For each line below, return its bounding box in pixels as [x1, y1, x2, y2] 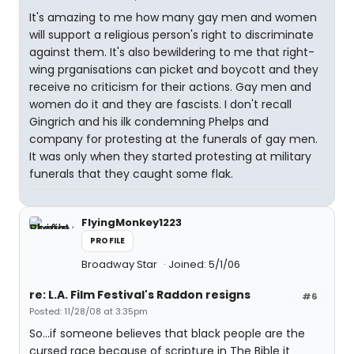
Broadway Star [81, 257, 160, 272]
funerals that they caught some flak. [29, 166, 233, 182]
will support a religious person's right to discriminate [29, 27, 314, 43]
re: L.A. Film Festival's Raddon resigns [29, 287, 250, 303]
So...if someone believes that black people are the [29, 326, 305, 341]
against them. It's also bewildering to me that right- [29, 44, 314, 60]
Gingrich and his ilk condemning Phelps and [29, 114, 269, 130]
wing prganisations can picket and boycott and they [29, 62, 318, 77]
